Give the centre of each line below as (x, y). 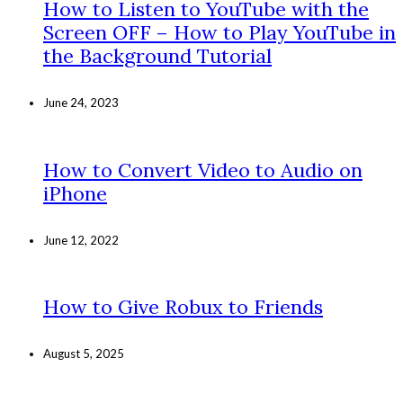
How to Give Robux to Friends (183, 307)
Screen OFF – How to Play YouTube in (219, 33)
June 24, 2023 (81, 103)
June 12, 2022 (81, 240)
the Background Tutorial (157, 56)
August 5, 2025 (84, 354)
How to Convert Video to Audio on (203, 170)
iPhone (75, 193)
